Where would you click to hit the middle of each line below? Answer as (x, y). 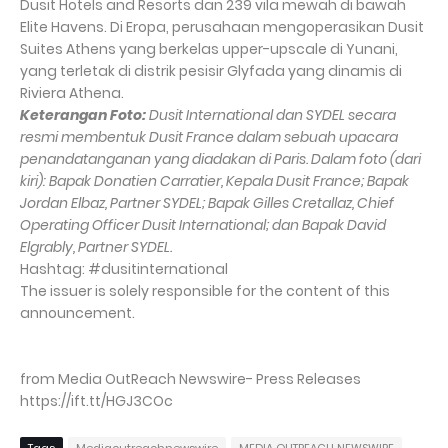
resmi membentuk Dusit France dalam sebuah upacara (209, 137)
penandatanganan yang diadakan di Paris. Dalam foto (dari (220, 159)
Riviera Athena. (72, 93)
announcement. (77, 313)
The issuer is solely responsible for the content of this (205, 291)
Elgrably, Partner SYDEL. (96, 247)
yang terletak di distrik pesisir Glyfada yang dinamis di (211, 71)
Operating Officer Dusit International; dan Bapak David (203, 225)
